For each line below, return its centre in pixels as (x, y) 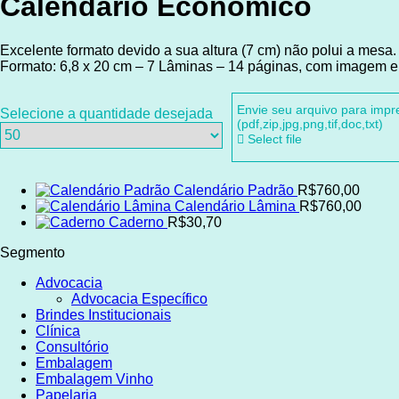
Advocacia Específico (139, 299)
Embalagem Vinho (94, 379)
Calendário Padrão (234, 191)
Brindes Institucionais (103, 315)
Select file (273, 138)
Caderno (136, 223)
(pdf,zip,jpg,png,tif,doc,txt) (310, 123)
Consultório (72, 347)
